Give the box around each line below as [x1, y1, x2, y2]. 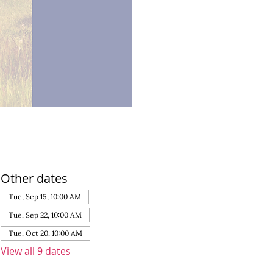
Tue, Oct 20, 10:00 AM [9, 229, 83, 238]
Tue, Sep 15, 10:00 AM [9, 192, 82, 202]
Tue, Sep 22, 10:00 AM [9, 210, 82, 220]
